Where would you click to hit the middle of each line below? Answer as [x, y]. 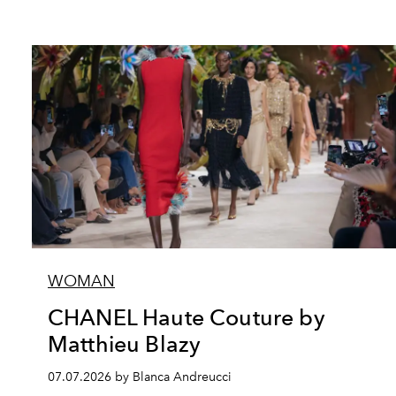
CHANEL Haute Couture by [187, 317]
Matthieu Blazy [125, 344]
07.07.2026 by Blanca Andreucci [140, 377]
